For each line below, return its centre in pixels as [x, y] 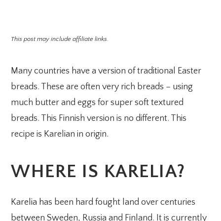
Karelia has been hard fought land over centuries [103, 202]
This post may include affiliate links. [60, 39]
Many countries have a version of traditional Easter [106, 71]
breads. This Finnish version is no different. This [99, 118]
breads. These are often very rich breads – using [102, 87]
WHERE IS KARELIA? [98, 172]
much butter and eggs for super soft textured [97, 103]
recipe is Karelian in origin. [60, 134]
